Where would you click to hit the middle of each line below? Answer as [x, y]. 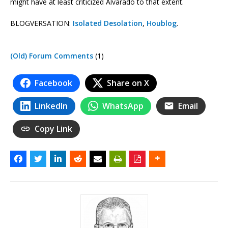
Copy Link [53, 129]
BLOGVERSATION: [41, 23]
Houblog [162, 23]
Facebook [53, 83]
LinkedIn [51, 106]
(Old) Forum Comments [52, 55]
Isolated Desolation [108, 23]
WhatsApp [123, 106]
